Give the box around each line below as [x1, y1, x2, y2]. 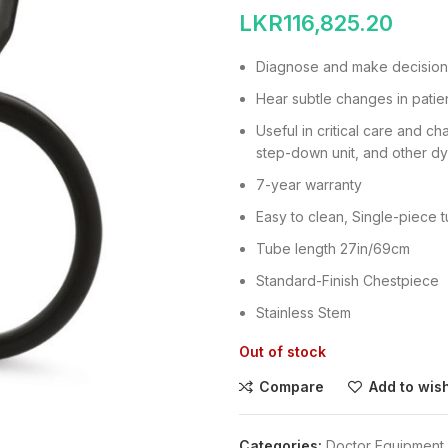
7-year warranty [256, 176, 362, 193]
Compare [259, 378, 325, 395]
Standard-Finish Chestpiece [256, 272, 439, 289]
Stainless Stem [256, 304, 351, 321]
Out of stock [239, 343, 326, 360]
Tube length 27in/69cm [256, 240, 410, 257]
